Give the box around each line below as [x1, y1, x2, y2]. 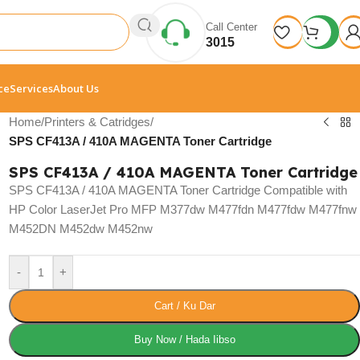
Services [10, 81, 53, 96]
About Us [53, 81, 99, 96]
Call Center [206, 20, 257, 33]
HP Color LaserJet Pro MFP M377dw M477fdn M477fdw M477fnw [9, 202, 358, 216]
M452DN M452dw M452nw [9, 222, 153, 235]
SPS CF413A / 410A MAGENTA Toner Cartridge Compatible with [9, 183, 348, 197]
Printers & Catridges [44, 115, 151, 129]
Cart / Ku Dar [153, 300, 215, 312]
